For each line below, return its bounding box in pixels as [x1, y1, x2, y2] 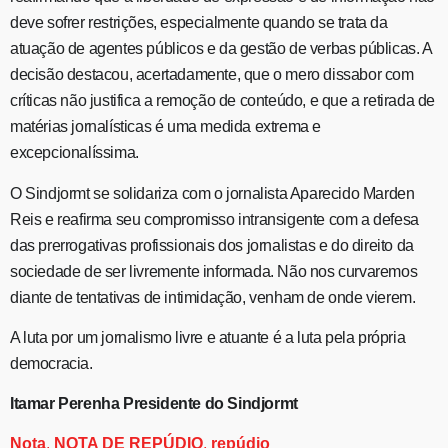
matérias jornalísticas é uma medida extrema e [10, 118, 322, 136]
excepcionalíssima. [10, 144, 139, 162]
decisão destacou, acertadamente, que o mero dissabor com [10, 66, 414, 84]
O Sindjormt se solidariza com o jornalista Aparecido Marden [10, 184, 415, 202]
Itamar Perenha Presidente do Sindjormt [10, 395, 298, 413]
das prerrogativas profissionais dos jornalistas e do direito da [10, 236, 414, 254]
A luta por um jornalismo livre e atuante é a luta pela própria [10, 328, 406, 346]
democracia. [10, 354, 93, 372]
